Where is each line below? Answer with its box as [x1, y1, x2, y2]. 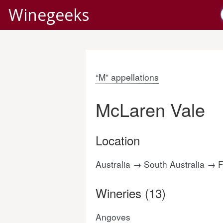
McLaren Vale [96, 97, 205, 122]
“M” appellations [96, 71, 159, 83]
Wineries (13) [96, 184, 166, 202]
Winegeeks [8, 4, 89, 25]
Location [96, 131, 140, 149]
